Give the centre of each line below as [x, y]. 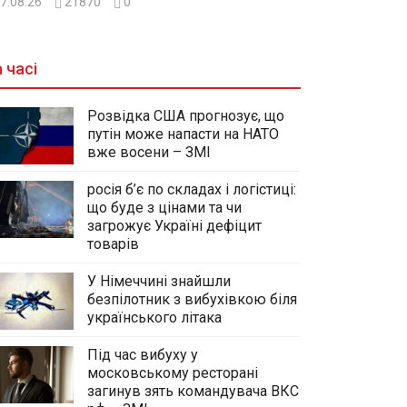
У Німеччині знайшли [159, 281]
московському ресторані [173, 372]
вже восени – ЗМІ [149, 152]
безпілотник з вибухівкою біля [192, 299]
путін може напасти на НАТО [183, 134]
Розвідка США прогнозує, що [186, 115]
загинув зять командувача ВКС [193, 391]
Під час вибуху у [143, 354]
